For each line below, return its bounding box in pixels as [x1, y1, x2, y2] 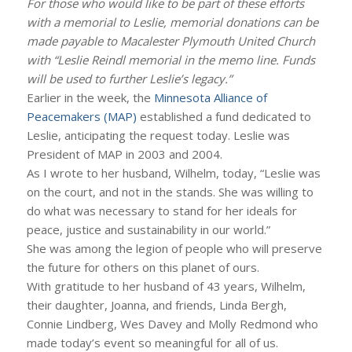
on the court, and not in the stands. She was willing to [26, 184, 313, 200]
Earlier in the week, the [26, 90, 154, 105]
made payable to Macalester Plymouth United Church [26, 33, 315, 49]
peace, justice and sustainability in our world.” [26, 222, 270, 237]
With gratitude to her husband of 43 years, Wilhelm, [26, 278, 306, 294]
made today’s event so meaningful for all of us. [26, 335, 278, 350]
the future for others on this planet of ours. [26, 259, 259, 275]
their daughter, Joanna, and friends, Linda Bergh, [26, 297, 287, 313]
